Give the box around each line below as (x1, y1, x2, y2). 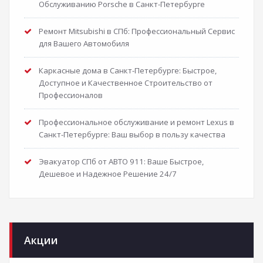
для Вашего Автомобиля (39, 38, 129, 49)
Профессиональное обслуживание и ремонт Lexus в (39, 116, 234, 127)
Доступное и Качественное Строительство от (39, 77, 213, 88)
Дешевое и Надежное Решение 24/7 (39, 168, 177, 179)
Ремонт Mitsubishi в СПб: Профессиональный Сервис (39, 25, 235, 36)
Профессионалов (39, 89, 103, 100)
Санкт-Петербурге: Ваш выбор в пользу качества (39, 129, 225, 140)
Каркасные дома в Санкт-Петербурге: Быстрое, (39, 65, 217, 76)
